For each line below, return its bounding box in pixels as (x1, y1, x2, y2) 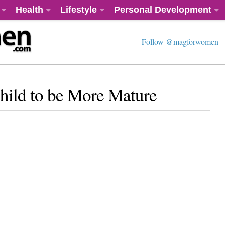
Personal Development (114, 5, 211, 15)
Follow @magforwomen (142, 36, 218, 47)
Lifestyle (60, 5, 97, 15)
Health (16, 5, 43, 15)
